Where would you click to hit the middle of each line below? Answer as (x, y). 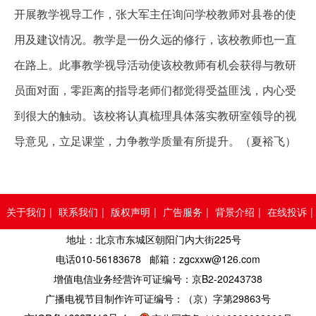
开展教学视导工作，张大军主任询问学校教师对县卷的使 (155, 14)
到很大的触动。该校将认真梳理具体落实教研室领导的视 (155, 116)
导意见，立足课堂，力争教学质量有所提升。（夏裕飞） (155, 141)
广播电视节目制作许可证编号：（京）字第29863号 (158, 298)
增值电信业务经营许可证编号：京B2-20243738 (158, 278)
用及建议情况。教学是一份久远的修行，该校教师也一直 (155, 39)
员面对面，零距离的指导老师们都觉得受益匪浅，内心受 (155, 90)
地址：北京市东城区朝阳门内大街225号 (158, 239)
